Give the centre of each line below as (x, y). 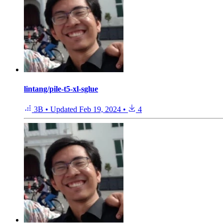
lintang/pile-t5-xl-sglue (61, 89)
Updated (65, 110)
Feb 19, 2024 (100, 110)
